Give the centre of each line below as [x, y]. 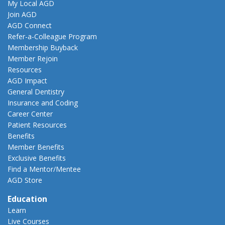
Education [27, 199]
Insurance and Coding [43, 102]
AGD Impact [27, 80]
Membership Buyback [43, 47]
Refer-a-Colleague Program [52, 36]
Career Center [30, 114]
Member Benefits [36, 147]
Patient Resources [37, 125]
